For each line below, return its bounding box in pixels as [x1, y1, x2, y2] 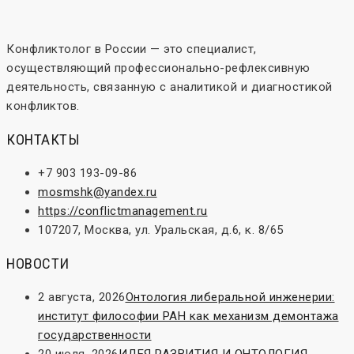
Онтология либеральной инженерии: [125, 290, 335, 305]
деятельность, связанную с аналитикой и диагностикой [6, 80, 333, 95]
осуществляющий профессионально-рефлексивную [6, 61, 311, 76]
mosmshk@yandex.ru [38, 185, 157, 200]
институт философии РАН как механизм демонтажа [38, 309, 339, 324]
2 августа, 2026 [38, 290, 126, 305]
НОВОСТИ [6, 254, 70, 273]
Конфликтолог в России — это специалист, [6, 42, 257, 57]
